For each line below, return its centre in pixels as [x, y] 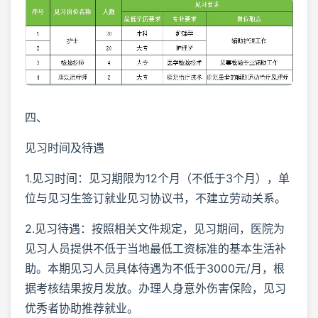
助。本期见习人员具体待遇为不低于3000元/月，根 [155, 269]
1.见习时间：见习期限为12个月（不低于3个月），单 [157, 179]
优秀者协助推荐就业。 [82, 308]
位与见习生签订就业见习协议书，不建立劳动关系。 [155, 198]
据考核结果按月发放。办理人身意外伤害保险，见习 [155, 289]
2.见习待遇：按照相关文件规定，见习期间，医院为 [155, 229]
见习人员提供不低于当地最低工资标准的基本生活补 [155, 249]
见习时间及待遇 [65, 148]
